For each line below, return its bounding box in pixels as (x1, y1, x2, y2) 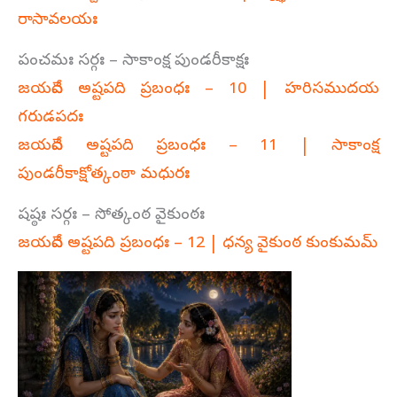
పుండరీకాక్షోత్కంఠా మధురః (18, 163, 190, 186)
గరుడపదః (18, 106, 83, 129)
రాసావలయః (18, 9, 97, 32)
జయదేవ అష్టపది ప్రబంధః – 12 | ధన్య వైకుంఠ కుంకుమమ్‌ (18, 232, 378, 255)
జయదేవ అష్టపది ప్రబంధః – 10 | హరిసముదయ (18, 78, 379, 101)
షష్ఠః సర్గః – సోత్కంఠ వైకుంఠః (18, 204, 205, 227)
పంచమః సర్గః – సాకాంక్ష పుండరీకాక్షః (18, 50, 249, 73)
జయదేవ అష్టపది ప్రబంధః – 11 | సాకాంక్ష (18, 135, 379, 158)
